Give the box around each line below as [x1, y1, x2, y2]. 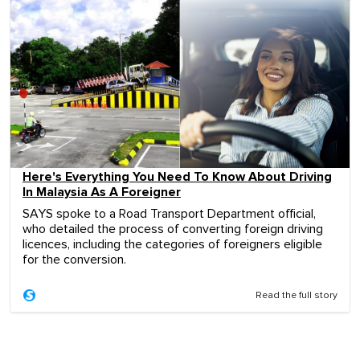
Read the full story [256, 291, 337, 301]
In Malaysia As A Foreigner [22, 184, 181, 200]
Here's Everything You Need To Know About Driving [22, 169, 332, 185]
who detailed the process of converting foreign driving [22, 223, 323, 235]
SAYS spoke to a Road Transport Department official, [22, 207, 316, 220]
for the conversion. [22, 253, 126, 266]
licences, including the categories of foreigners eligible [22, 238, 322, 251]
